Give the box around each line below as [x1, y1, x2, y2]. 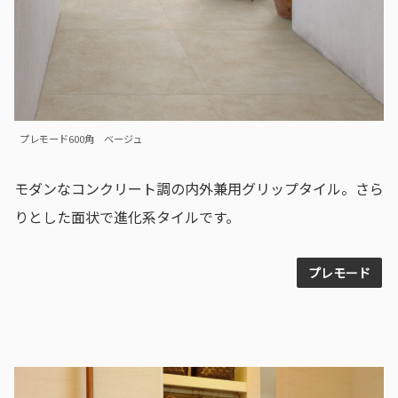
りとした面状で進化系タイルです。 [14, 205, 240, 227]
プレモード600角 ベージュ [20, 131, 142, 146]
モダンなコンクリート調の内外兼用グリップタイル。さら [14, 177, 384, 199]
